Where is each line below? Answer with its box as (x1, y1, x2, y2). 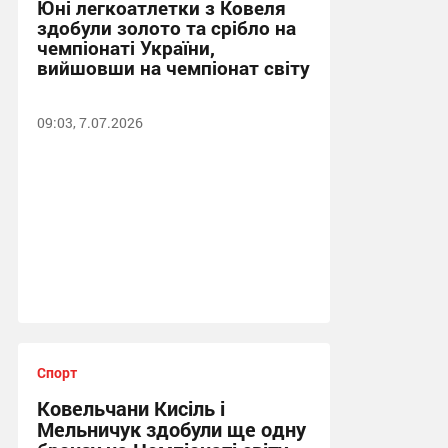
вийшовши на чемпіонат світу (36, 55, 310, 80)
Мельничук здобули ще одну (36, 416, 306, 442)
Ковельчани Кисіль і (36, 395, 225, 421)
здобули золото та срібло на (36, 15, 296, 40)
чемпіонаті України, (36, 35, 215, 60)
